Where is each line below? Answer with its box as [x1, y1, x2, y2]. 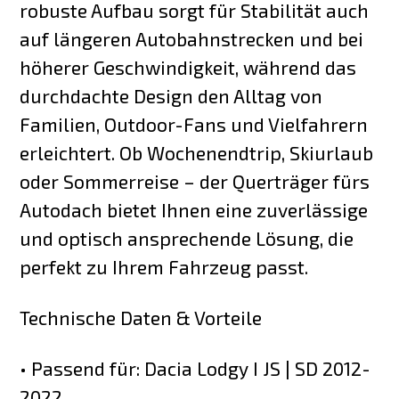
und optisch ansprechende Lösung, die [20, 227, 354, 250]
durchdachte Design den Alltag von [20, 85, 323, 108]
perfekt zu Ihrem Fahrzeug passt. [20, 256, 309, 279]
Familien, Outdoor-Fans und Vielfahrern [20, 113, 369, 136]
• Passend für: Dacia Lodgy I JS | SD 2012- [20, 357, 371, 380]
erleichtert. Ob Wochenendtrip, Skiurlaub [20, 142, 374, 165]
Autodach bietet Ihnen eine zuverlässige [20, 199, 369, 222]
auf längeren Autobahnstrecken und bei [20, 28, 364, 51]
